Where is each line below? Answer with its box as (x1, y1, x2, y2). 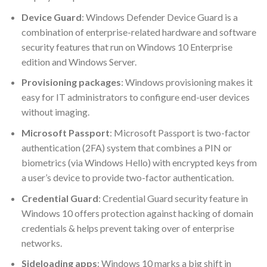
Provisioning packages (21, 76, 121, 88)
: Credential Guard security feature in (98, 192, 248, 204)
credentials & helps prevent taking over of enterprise (21, 222, 234, 234)
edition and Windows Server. (21, 55, 136, 67)
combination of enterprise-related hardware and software (21, 26, 256, 38)
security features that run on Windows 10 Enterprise (21, 41, 232, 52)
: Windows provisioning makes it (120, 76, 253, 88)
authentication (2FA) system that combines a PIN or (21, 141, 232, 153)
